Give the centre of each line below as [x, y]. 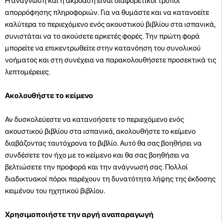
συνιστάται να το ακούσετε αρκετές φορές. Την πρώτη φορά [102, 36]
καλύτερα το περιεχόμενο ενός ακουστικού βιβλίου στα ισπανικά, [110, 24]
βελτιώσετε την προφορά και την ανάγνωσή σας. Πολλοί [96, 167]
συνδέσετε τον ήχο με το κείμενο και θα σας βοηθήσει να [97, 155]
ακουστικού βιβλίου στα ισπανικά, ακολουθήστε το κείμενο [100, 131]
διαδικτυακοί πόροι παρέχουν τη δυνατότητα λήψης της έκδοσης [110, 179]
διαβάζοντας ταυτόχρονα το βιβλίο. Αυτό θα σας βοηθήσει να [103, 143]
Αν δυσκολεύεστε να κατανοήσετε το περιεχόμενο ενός [94, 119]
